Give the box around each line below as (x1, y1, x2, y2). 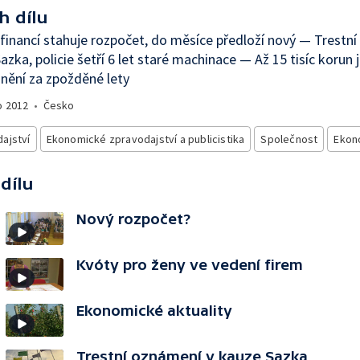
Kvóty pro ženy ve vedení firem (76, 256, 303, 273)
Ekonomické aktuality (76, 302, 232, 319)
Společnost (260, 132, 318, 146)
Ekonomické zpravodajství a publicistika (46, 132, 245, 146)
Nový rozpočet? (76, 211, 190, 227)
